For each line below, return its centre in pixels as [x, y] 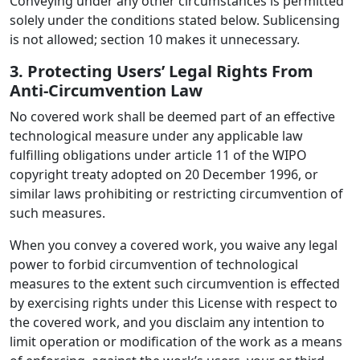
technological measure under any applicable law [156, 136]
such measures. [57, 213]
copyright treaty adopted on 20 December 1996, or [164, 174]
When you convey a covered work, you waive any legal [174, 245]
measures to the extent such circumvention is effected [175, 284]
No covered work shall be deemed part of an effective [172, 117]
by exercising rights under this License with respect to [174, 303]
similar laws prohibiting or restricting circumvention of [176, 194]
